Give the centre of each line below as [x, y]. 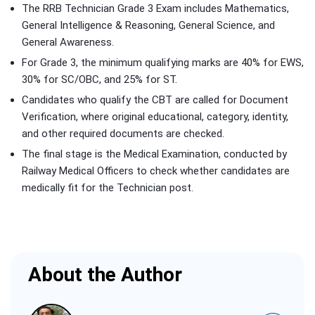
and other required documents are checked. [123, 134]
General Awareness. [68, 42]
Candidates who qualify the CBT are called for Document [155, 100]
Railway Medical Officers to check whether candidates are [156, 171]
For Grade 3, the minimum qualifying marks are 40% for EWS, [163, 63]
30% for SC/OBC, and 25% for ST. [99, 79]
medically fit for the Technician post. [108, 188]
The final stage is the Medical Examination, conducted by [154, 154]
